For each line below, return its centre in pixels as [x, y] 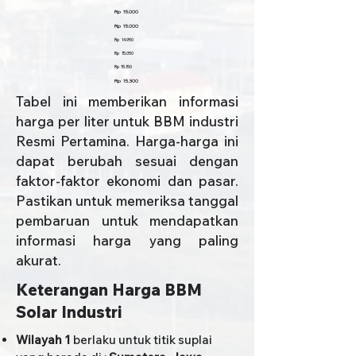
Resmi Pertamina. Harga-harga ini [127, 141]
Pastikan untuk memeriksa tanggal [127, 201]
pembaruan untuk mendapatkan [127, 221]
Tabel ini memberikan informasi [127, 101]
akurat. [39, 260]
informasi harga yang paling [127, 240]
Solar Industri [69, 312]
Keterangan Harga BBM [109, 290]
